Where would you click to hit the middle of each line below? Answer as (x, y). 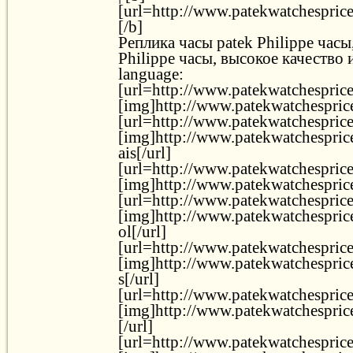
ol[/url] (142, 231)
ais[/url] (145, 152)
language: (151, 74)
